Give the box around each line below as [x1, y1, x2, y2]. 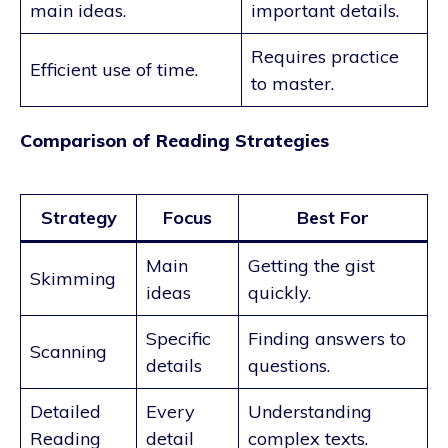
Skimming [30, 266, 116, 290]
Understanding [248, 399, 372, 423]
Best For [297, 205, 369, 229]
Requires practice [251, 44, 399, 68]
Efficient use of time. [30, 57, 198, 81]
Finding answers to [248, 326, 406, 350]
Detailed [30, 399, 101, 423]
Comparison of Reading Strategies [20, 128, 329, 152]
